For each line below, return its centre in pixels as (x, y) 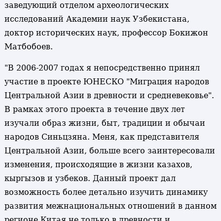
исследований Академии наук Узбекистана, (97, 19)
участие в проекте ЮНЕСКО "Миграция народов (107, 82)
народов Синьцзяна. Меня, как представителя (102, 137)
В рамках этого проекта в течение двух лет (94, 109)
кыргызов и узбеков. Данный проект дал (90, 178)
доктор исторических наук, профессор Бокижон (106, 33)
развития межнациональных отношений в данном (110, 206)
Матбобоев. (28, 47)
